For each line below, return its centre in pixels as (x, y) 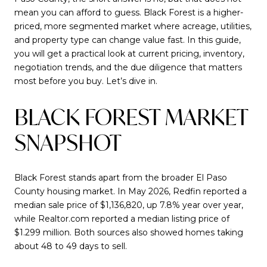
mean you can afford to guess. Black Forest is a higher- (129, 13)
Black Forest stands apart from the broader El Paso (121, 178)
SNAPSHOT (68, 142)
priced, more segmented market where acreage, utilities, (133, 26)
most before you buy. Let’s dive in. (86, 81)
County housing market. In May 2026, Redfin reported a (131, 192)
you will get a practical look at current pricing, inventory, (129, 54)
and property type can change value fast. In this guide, (128, 40)
